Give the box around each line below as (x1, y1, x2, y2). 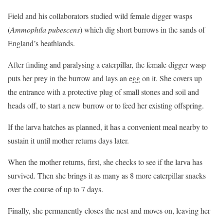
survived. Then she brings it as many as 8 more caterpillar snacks (8, 170, 206, 181)
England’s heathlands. (8, 38, 75, 48)
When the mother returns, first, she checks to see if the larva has (8, 157, 202, 167)
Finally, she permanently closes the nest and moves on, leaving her (8, 205, 210, 216)
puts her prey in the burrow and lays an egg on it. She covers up (8, 73, 202, 83)
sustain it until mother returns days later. (8, 135, 129, 145)
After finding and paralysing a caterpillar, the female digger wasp (8, 59, 206, 70)
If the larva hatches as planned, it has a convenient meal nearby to (8, 122, 208, 132)
